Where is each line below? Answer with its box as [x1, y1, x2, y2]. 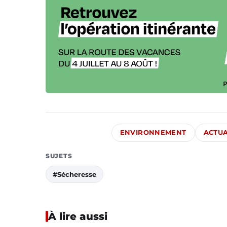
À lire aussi [48, 210, 107, 222]
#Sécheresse [53, 170, 96, 178]
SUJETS [46, 152, 72, 160]
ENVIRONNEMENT [120, 128, 186, 136]
